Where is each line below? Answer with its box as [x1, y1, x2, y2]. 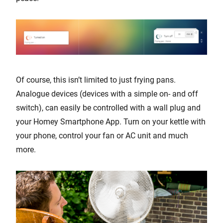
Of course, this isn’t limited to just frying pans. [16, 75, 176, 85]
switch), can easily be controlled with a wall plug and [16, 103, 201, 113]
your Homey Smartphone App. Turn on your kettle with [16, 117, 206, 127]
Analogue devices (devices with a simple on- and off [16, 89, 198, 99]
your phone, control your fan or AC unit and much [16, 131, 188, 141]
